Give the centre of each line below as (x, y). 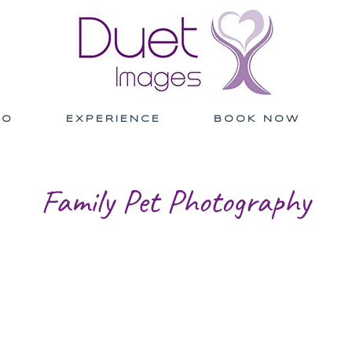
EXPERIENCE (114, 119)
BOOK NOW (257, 119)
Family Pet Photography (176, 202)
